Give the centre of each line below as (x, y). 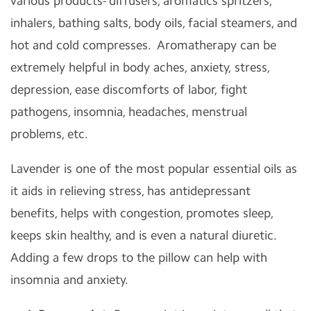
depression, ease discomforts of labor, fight (129, 90)
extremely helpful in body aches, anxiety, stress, (140, 67)
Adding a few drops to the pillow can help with (139, 258)
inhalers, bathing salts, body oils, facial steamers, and (154, 23)
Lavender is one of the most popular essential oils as (154, 169)
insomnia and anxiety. (69, 280)
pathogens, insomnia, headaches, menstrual (129, 112)
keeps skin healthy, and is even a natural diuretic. (143, 235)
